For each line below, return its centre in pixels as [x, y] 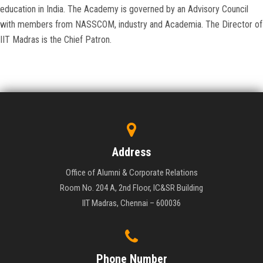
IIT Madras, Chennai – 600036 [131, 203]
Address [131, 152]
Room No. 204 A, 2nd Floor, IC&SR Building [131, 188]
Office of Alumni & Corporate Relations [131, 173]
